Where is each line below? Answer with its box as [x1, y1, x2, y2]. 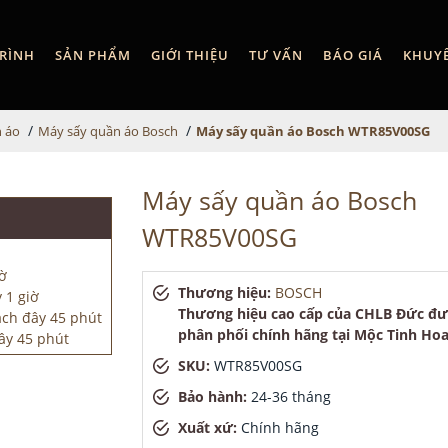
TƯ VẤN [249, 45, 303, 64]
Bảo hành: [177, 387, 251, 406]
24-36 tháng [250, 387, 331, 406]
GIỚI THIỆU [151, 45, 229, 64]
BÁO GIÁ [323, 45, 383, 64]
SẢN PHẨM [55, 45, 131, 64]
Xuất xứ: [177, 418, 241, 437]
